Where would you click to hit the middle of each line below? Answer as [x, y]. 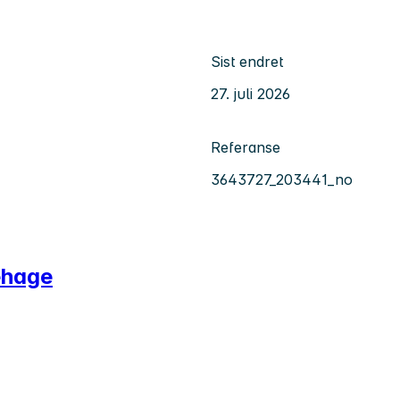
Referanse [246, 147]
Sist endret [247, 61]
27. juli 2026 [250, 93]
